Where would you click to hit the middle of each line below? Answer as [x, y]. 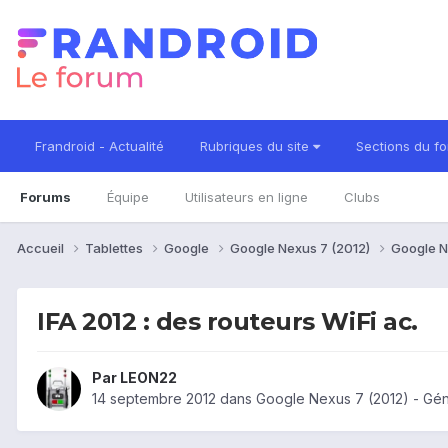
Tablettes [115, 247]
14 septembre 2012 [154, 399]
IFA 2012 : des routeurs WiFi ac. [227, 321]
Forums [45, 197]
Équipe [128, 197]
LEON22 [148, 378]
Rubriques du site [256, 146]
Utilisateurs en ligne [246, 197]
